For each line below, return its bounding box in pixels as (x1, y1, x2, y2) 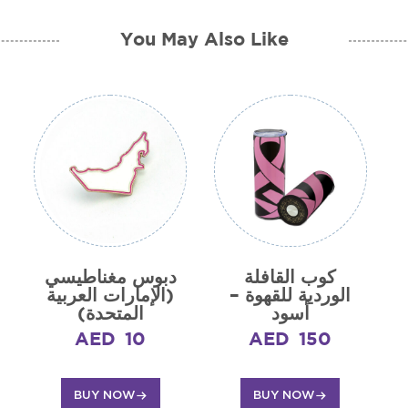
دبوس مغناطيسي (44, 270, 177, 287)
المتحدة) (76, 306, 144, 323)
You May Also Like (119, 31, 289, 48)
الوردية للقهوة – (229, 288, 352, 305)
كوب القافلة (244, 270, 337, 287)
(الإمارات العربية (46, 288, 175, 305)
